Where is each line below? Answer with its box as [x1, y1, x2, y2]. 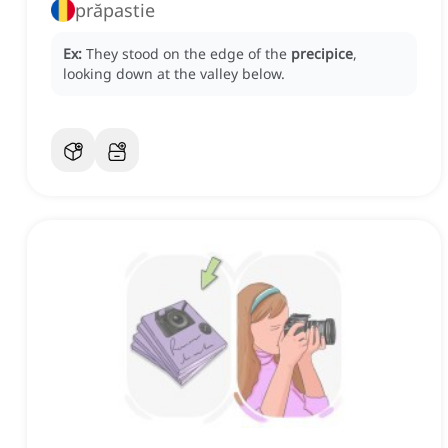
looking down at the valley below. [63, 64, 285, 84]
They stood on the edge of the [86, 44, 291, 64]
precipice [291, 44, 353, 64]
